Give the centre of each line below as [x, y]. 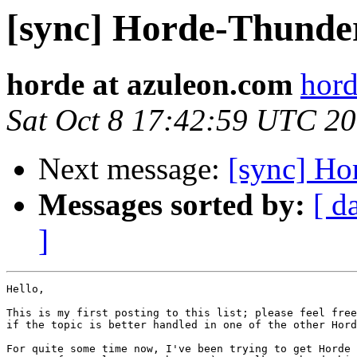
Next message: [133, 169]
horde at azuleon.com [149, 84]
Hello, [25, 289]
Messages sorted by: [172, 205]
